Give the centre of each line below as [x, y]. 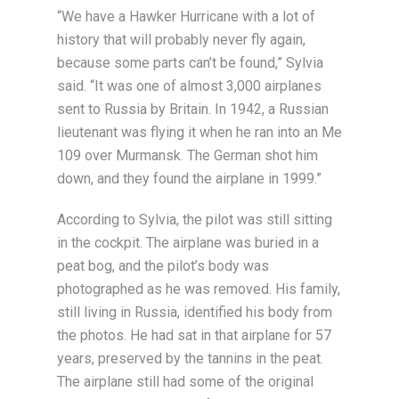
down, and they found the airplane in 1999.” [189, 179]
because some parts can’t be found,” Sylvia [190, 63]
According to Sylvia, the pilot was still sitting [195, 220]
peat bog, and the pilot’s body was [163, 266]
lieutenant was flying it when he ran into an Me [199, 133]
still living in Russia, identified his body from [195, 313]
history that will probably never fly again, [181, 40]
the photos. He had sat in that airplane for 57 [194, 336]
